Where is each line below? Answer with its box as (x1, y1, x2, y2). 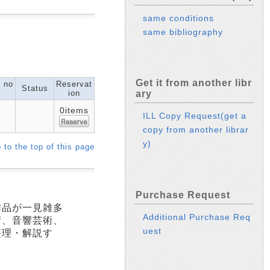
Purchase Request (136, 189, 230, 200)
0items (60, 105, 89, 115)
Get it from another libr (136, 78, 252, 89)
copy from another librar (143, 125, 250, 135)
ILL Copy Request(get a (143, 111, 247, 121)
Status (21, 83, 48, 93)
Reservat (56, 79, 92, 89)
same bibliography (143, 27, 224, 37)
